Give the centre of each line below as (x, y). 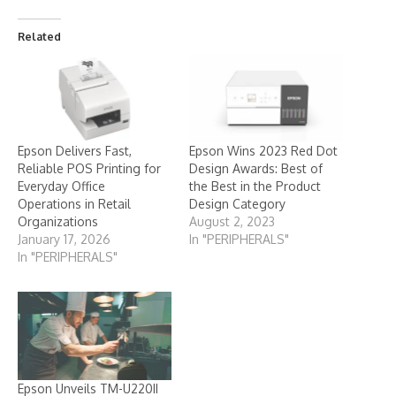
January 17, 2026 (64, 240)
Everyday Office (61, 187)
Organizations (58, 222)
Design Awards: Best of (256, 169)
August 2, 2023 (232, 222)
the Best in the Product (255, 187)
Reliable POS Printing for (89, 169)
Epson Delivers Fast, (75, 151)
